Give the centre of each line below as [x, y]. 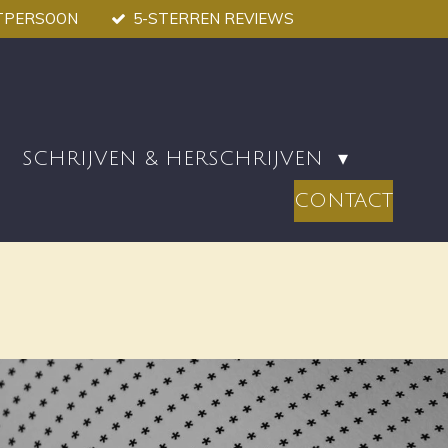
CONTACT [343, 200]
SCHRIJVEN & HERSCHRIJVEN [176, 158]
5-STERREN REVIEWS [213, 18]
